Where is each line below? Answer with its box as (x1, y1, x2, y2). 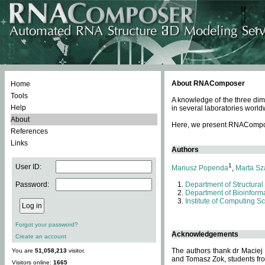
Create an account (15, 233, 66, 240)
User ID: (15, 163, 41, 171)
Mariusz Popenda (172, 164, 228, 172)
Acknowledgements (172, 230, 238, 238)
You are (12, 247, 35, 254)
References (11, 127, 48, 135)
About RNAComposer (172, 79, 245, 88)
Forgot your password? (15, 221, 78, 228)
